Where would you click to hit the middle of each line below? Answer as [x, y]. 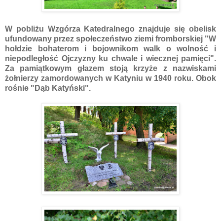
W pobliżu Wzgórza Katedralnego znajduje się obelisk [110, 29]
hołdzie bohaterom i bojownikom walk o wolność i [110, 48]
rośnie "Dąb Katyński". [48, 88]
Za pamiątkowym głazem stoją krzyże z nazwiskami [110, 68]
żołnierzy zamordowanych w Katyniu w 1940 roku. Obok [110, 78]
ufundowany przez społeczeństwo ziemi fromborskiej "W [110, 38]
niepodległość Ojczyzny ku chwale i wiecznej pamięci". [110, 58]
